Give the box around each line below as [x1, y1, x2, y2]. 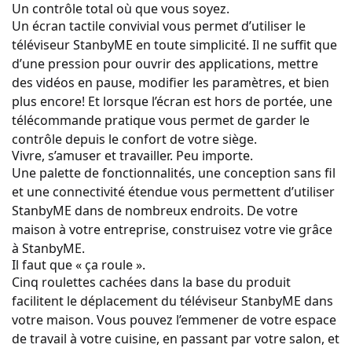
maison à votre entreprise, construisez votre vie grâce [12, 220, 332, 238]
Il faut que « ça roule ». [12, 255, 145, 273]
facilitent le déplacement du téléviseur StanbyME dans [12, 291, 333, 310]
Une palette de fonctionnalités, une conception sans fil [12, 163, 335, 181]
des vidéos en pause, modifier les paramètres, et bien [12, 73, 329, 91]
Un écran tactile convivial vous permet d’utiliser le [12, 16, 306, 35]
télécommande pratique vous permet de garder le [12, 111, 310, 129]
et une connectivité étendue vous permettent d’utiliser [12, 182, 335, 200]
